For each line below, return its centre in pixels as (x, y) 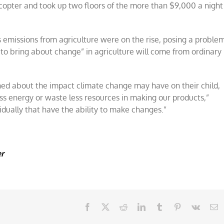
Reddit (137, 206)
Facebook (106, 206)
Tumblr (174, 206)
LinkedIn (159, 206)
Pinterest (194, 206)
